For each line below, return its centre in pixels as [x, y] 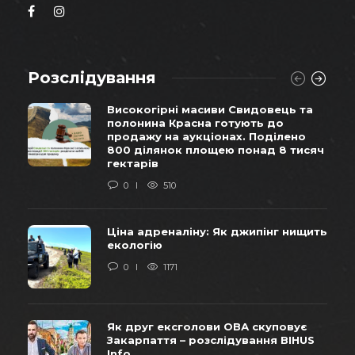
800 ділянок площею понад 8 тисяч [216, 149]
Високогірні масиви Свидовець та [210, 109]
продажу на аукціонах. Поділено [206, 136]
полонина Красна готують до [195, 122]
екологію [135, 244]
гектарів [133, 163]
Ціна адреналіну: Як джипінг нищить [217, 231]
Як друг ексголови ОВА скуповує [207, 326]
